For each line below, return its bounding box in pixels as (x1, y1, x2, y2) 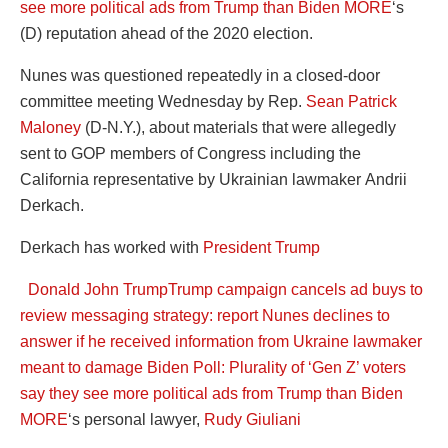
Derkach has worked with (20, 238, 203, 256)
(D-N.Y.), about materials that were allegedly (81, 118, 396, 136)
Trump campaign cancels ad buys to (168, 280, 423, 298)
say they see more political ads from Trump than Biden (20, 384, 403, 402)
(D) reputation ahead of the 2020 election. (20, 24, 313, 42)
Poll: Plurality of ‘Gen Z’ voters (193, 358, 406, 376)
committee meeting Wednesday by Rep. (20, 92, 306, 110)
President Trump (203, 238, 320, 256)
